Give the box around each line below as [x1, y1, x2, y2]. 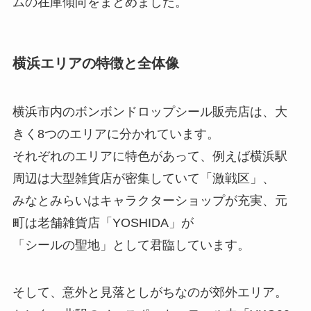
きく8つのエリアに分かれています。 [12, 126, 219, 141]
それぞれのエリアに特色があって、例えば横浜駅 [12, 149, 287, 163]
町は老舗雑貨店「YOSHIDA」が [12, 215, 194, 230]
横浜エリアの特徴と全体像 [12, 56, 179, 72]
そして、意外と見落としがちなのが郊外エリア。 [12, 285, 287, 299]
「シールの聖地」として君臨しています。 [12, 237, 250, 252]
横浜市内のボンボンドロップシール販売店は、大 [12, 104, 287, 119]
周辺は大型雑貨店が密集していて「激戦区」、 [12, 171, 275, 185]
